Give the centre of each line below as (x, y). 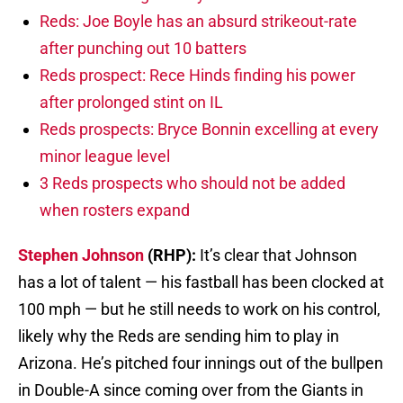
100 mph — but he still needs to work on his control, (199, 309)
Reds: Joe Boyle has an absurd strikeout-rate (198, 22)
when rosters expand (115, 210)
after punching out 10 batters (143, 49)
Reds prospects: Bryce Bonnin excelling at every (209, 130)
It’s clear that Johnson (278, 255)
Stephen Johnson (81, 255)
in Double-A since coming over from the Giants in (191, 390)
